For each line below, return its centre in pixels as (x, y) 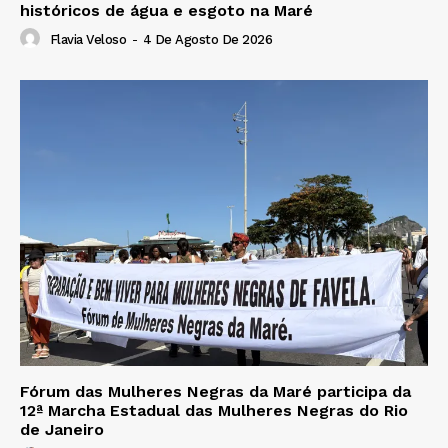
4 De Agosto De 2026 (207, 40)
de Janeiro (62, 429)
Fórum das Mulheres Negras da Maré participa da (215, 391)
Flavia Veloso (87, 40)
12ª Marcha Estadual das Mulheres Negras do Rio (214, 410)
